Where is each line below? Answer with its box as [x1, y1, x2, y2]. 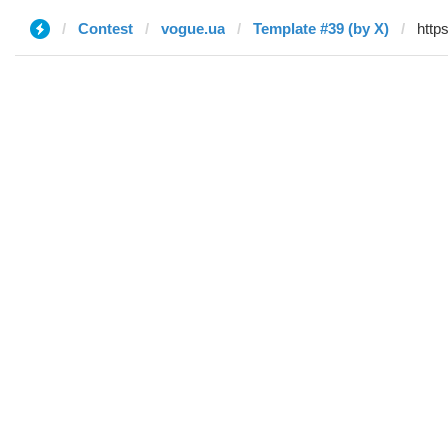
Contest [78, 20, 133, 37]
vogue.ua [161, 20, 225, 37]
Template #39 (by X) [253, 20, 389, 37]
